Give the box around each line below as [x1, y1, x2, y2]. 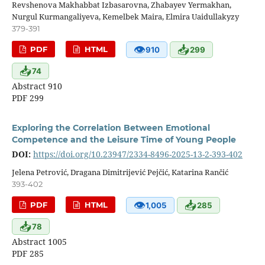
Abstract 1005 [11, 235, 67, 247]
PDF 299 [11, 92, 44, 104]
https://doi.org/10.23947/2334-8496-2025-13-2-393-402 [33, 148, 243, 160]
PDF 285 [11, 247, 44, 259]
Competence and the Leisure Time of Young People [11, 134, 236, 145]
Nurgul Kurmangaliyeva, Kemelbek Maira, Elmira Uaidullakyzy [11, 11, 239, 22]
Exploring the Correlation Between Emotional [11, 122, 210, 133]
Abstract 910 [11, 80, 62, 92]
